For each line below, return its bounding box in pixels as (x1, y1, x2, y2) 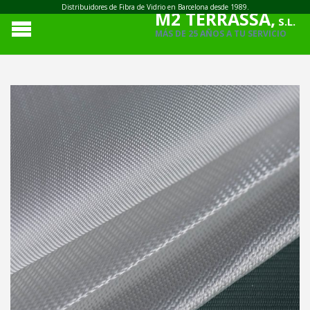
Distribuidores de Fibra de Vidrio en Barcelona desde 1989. (61, 2, 249, 12)
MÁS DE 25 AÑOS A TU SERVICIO (155, 28, 286, 39)
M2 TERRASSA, (155, 7, 275, 30)
